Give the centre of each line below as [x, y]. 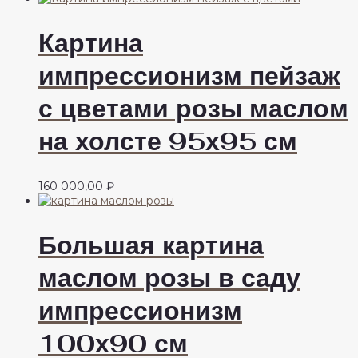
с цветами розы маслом [193, 109]
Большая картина [151, 245]
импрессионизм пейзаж [189, 76]
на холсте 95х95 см [168, 141]
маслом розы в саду [169, 278]
